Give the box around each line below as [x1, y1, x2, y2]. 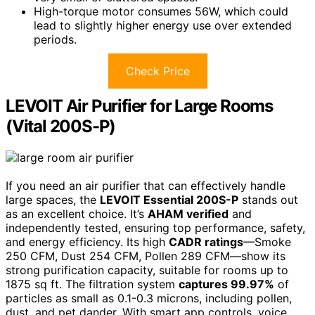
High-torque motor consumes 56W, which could [34, 4, 288, 18]
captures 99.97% [179, 276, 274, 291]
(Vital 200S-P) [6, 116, 116, 136]
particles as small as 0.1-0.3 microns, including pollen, [6, 290, 292, 305]
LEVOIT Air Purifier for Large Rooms [6, 96, 273, 116]
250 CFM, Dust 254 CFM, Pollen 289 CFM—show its [6, 248, 285, 263]
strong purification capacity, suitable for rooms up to [6, 262, 288, 277]
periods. [34, 32, 77, 46]
